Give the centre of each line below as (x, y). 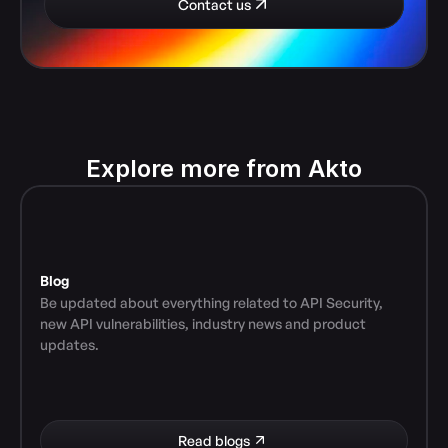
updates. (69, 344)
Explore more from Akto (224, 168)
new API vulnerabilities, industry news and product (203, 323)
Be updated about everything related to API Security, (211, 302)
